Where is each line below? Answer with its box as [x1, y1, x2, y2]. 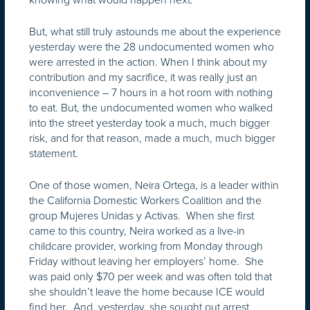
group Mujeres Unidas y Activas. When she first [29, 207, 254, 224]
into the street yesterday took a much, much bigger [29, 114, 270, 131]
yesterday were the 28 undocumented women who [29, 38, 274, 55]
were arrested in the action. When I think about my [29, 53, 267, 70]
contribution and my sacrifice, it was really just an [29, 69, 257, 85]
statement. [29, 145, 78, 161]
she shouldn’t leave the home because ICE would [29, 283, 264, 300]
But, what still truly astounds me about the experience [29, 23, 281, 39]
